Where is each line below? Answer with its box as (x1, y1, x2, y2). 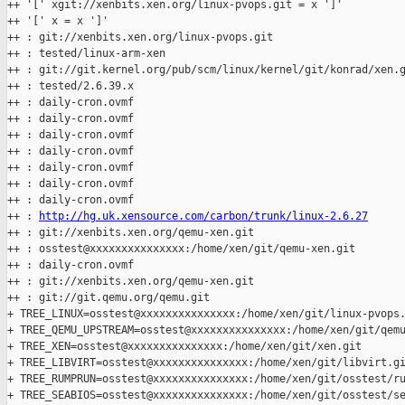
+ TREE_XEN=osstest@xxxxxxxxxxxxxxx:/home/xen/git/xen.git (7, 340, 362, 353)
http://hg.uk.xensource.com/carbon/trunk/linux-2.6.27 (39, 210, 368, 223)
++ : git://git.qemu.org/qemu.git (7, 291, 210, 305)
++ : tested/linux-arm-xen (7, 47, 165, 61)
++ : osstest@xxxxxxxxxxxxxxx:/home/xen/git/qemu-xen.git (7, 242, 355, 256)
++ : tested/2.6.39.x (7, 80, 134, 93)
